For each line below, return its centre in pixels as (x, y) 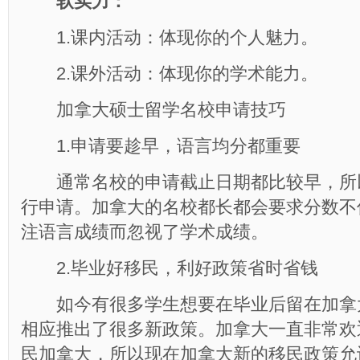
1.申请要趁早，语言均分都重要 (161, 146)
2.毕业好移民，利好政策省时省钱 (170, 268)
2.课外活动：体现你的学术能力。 (170, 74)
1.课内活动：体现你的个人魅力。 (170, 37)
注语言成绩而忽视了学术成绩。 (145, 232)
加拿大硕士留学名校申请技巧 (153, 110)
